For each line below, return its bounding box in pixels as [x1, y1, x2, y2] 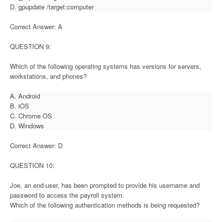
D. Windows [10, 120, 44, 130]
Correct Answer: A [10, 21, 62, 31]
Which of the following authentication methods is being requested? [10, 200, 200, 210]
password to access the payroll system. [10, 190, 124, 200]
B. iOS [10, 101, 29, 111]
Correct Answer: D [10, 140, 62, 150]
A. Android [10, 91, 40, 101]
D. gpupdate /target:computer [10, 1, 94, 11]
